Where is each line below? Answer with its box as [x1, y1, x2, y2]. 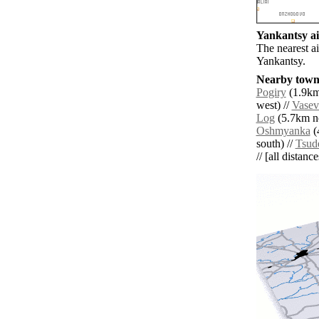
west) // [256, 99, 292, 112]
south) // [256, 137, 296, 150]
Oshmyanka [256, 125, 310, 137]
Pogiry [256, 86, 286, 99]
